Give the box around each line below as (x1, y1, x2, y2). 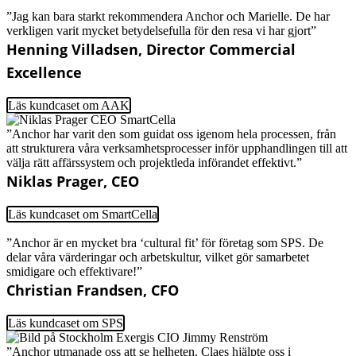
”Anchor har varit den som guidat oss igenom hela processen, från (6, 126, 336, 141)
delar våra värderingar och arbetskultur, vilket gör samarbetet (6, 250, 309, 264)
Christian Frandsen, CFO (6, 280, 179, 300)
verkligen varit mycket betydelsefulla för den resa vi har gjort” (6, 23, 316, 37)
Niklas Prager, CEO (6, 171, 139, 191)
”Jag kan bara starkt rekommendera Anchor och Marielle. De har (6, 9, 330, 23)
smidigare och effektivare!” (6, 264, 142, 278)
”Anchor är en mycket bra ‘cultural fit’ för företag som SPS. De (6, 235, 323, 250)
